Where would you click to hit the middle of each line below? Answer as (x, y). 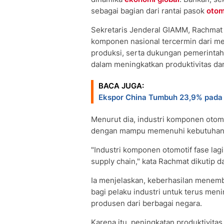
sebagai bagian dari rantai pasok (149, 11)
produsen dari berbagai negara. (146, 203)
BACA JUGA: (121, 86)
